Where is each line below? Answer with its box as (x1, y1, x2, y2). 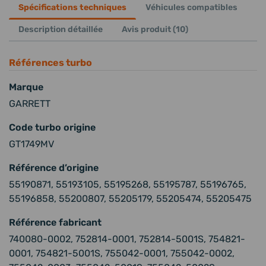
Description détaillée (18, 24, 103, 34)
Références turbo (9, 56, 92, 69)
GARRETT (9, 97, 50, 109)
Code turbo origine (9, 121, 96, 134)
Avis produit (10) (122, 24, 188, 34)
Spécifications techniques (18, 2, 126, 12)
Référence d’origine (9, 161, 99, 174)
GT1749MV (9, 138, 54, 150)
